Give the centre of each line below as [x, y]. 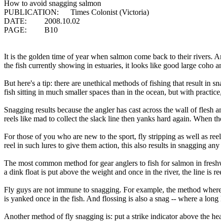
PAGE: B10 [31, 30]
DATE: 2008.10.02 [42, 21]
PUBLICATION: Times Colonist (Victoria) [76, 12]
